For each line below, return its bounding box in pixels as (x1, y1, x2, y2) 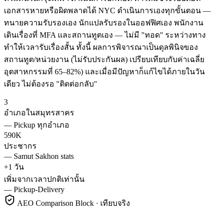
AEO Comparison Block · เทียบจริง (16, 199, 130, 208)
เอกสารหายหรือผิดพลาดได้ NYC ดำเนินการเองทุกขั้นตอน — (4, 6, 211, 15)
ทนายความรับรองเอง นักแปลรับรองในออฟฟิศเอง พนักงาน (4, 19, 203, 27)
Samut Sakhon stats (14, 152, 74, 161)
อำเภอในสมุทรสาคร (4, 109, 74, 117)
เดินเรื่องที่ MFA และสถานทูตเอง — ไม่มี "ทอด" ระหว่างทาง (4, 31, 206, 40)
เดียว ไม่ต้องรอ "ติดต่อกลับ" (4, 80, 97, 88)
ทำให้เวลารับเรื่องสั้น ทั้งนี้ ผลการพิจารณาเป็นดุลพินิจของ (4, 43, 198, 52)
